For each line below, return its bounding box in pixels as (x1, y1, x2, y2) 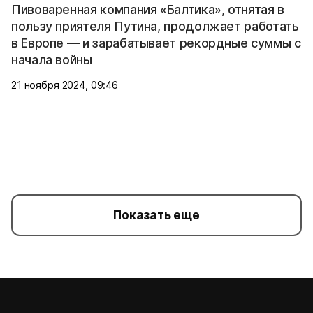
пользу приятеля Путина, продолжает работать (11, 18, 299, 34)
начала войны (11, 52, 92, 67)
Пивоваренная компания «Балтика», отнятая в (11, 1, 284, 17)
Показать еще (113, 208, 200, 222)
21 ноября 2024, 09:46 (11, 78, 119, 91)
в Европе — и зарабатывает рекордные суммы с (11, 35, 301, 50)
